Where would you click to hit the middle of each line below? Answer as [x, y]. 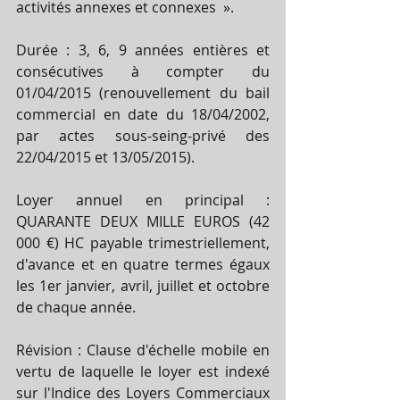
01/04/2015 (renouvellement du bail [143, 92]
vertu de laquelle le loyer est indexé [143, 371]
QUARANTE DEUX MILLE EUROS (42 [143, 221]
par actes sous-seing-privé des [143, 135]
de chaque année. [78, 307]
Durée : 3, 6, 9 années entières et [143, 50]
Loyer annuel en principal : [143, 200]
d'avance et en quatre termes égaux [143, 264]
